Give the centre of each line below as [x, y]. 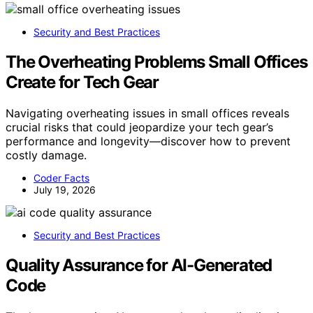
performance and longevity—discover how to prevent [148, 141]
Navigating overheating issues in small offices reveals [147, 114]
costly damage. [46, 155]
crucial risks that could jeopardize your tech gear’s [139, 128]
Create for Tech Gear [82, 82]
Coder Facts [61, 178]
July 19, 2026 [65, 190]
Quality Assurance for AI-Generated [139, 265]
